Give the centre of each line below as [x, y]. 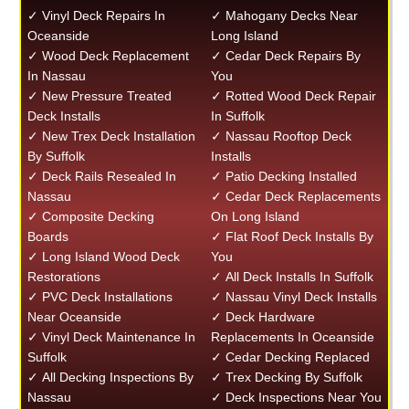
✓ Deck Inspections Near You [297, 397]
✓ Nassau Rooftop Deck [282, 136]
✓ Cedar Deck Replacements [296, 196]
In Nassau [56, 76]
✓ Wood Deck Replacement [108, 56]
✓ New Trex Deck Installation [111, 136]
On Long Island [256, 216]
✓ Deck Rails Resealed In [101, 176]
